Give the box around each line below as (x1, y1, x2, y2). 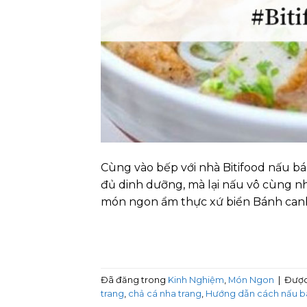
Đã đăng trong (101, 274, 168, 285)
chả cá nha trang (128, 288, 201, 299)
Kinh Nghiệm (168, 274, 224, 285)
